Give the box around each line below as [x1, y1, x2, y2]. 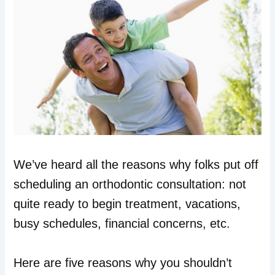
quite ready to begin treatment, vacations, [14, 197, 241, 211]
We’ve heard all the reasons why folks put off [14, 158, 259, 172]
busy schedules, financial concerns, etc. [14, 217, 231, 231]
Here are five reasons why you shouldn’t [14, 256, 233, 270]
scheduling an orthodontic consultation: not [14, 177, 247, 192]
